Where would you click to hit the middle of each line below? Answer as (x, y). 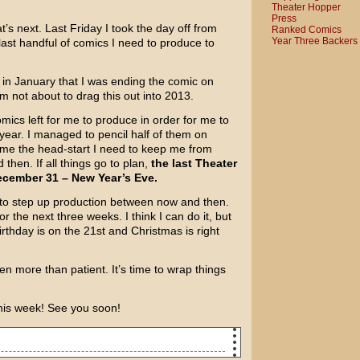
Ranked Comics (306, 29)
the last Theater (194, 163)
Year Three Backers (314, 41)
